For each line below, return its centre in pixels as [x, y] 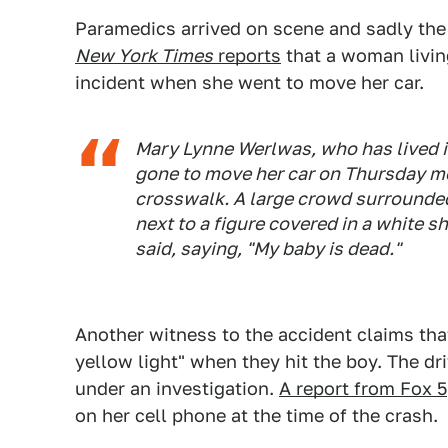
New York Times [144, 55]
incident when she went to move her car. [249, 82]
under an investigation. [177, 388]
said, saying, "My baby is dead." [268, 248]
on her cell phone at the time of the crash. [256, 415]
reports [247, 55]
